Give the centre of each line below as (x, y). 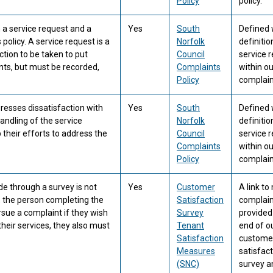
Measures (196, 251)
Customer (196, 187)
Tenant (190, 225)
